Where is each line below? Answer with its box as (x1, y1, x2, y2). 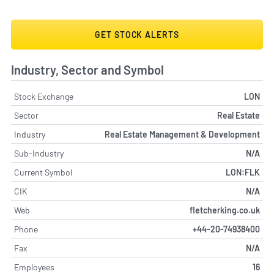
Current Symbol (14, 167, 72, 178)
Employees (14, 262, 54, 273)
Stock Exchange (14, 91, 73, 102)
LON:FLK (226, 167, 260, 178)
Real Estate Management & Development (105, 129, 260, 140)
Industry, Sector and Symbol (11, 62, 164, 78)
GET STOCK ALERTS (95, 29, 179, 40)
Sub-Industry (14, 148, 64, 159)
